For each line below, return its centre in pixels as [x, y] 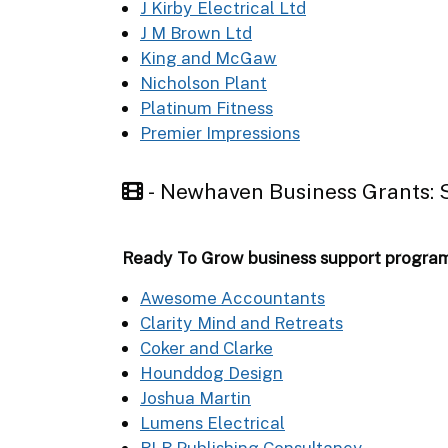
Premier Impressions [220, 132]
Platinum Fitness [206, 107]
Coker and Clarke [206, 347]
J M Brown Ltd [196, 32]
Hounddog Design [211, 372]
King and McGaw [208, 57]
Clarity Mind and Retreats [241, 322]
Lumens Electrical [212, 422]
